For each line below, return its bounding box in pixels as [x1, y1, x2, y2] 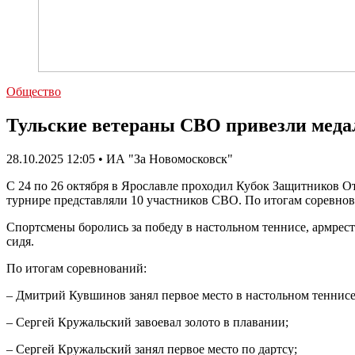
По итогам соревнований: [6, 261, 147, 275]
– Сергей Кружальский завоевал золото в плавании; [6, 315, 288, 329]
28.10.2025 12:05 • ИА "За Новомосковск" [6, 151, 233, 166]
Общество [6, 85, 61, 98]
